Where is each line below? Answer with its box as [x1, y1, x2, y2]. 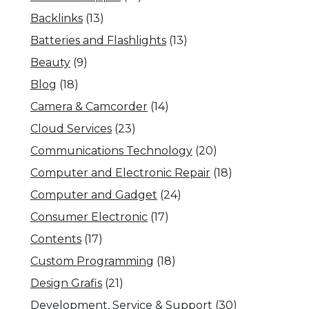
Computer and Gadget [30, 188, 157, 201]
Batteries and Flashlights [30, 34, 166, 47]
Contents [30, 232, 81, 246]
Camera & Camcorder [30, 100, 148, 113]
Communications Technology [30, 144, 192, 157]
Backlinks [30, 12, 83, 25]
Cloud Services [30, 122, 112, 135]
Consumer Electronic [30, 210, 148, 223]
